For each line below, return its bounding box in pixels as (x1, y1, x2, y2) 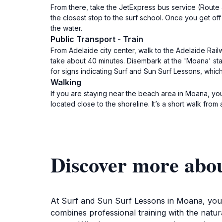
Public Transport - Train (51, 34, 143, 44)
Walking (51, 77, 81, 87)
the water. (51, 24, 82, 32)
